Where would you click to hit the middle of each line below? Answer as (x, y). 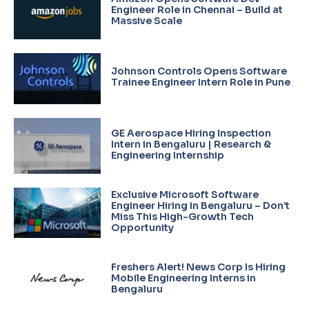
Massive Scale (146, 21)
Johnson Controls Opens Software (199, 71)
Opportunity (142, 227)
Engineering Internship (167, 155)
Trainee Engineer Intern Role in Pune (200, 82)
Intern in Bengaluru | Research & (191, 144)
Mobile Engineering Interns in (183, 278)
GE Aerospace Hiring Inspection (191, 133)
